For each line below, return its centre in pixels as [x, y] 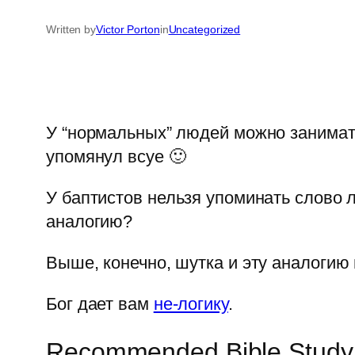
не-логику [191, 304]
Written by [71, 30]
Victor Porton [128, 30]
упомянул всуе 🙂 [116, 157]
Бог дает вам [100, 304]
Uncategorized [204, 30]
